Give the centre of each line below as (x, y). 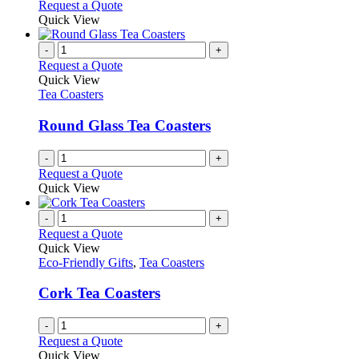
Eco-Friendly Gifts (86, 262)
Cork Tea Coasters (99, 293)
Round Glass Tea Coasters (125, 126)
